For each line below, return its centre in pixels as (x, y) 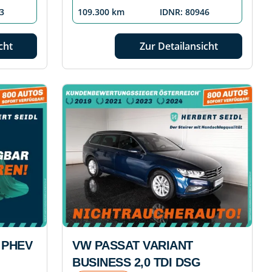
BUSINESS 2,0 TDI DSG (136, 263)
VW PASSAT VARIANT (133, 246)
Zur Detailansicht (178, 46)
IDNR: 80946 (185, 12)
